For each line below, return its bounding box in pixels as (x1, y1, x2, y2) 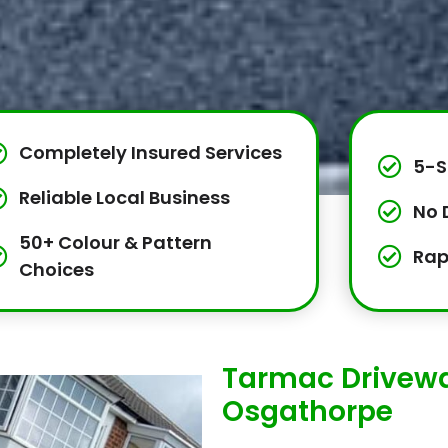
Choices (19, 257, 95, 283)
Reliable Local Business (19, 185, 231, 211)
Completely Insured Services (19, 140, 283, 166)
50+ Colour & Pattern (19, 230, 213, 256)
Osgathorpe (222, 392, 393, 432)
